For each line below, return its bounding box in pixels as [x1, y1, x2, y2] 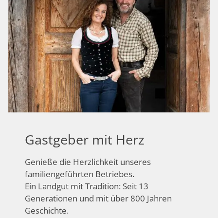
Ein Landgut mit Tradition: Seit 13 [25, 181, 148, 192]
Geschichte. [25, 205, 69, 217]
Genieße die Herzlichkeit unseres [25, 156, 151, 168]
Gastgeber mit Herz [25, 130, 145, 149]
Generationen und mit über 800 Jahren [25, 193, 172, 204]
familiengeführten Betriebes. [25, 168, 134, 180]
